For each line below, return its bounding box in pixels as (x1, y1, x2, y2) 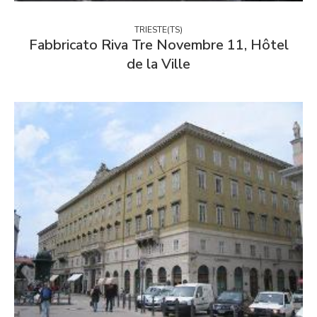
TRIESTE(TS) (134, 23, 183, 35)
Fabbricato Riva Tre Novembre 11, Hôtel (28, 35, 289, 54)
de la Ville (127, 54, 190, 74)
